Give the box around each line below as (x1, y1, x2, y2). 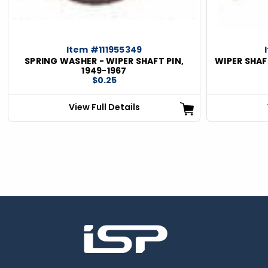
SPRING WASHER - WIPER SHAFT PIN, (25, 54, 184, 67)
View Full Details (68, 100, 140, 113)
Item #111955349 (66, 43, 142, 56)
